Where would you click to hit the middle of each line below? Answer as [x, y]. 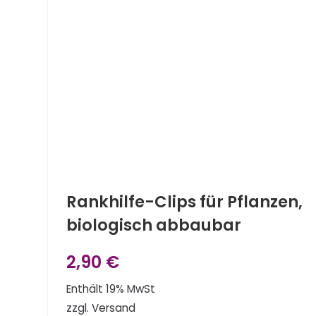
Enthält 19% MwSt [111, 288]
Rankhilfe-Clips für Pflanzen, [185, 202]
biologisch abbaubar [154, 225]
